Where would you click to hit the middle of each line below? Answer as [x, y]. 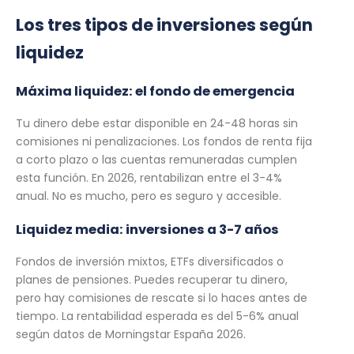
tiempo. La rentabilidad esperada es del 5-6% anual [157, 316]
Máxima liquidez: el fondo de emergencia [155, 91]
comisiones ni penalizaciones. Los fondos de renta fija [164, 142]
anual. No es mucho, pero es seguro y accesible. [149, 196]
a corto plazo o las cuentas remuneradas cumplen [156, 160]
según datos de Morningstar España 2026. [131, 334]
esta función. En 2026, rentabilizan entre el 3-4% [149, 178]
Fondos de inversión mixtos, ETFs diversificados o [150, 261]
